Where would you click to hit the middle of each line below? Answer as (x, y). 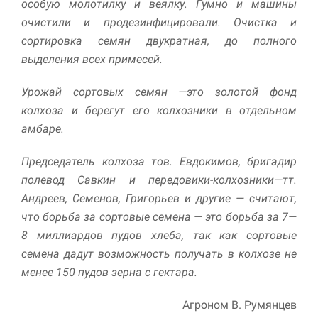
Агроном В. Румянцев (240, 305)
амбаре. (43, 129)
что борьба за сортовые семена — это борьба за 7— (159, 217)
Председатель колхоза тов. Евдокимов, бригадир (159, 162)
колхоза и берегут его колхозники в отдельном (159, 111)
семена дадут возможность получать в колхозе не (159, 254)
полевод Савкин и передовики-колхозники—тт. (159, 180)
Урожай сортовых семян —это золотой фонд (159, 92)
